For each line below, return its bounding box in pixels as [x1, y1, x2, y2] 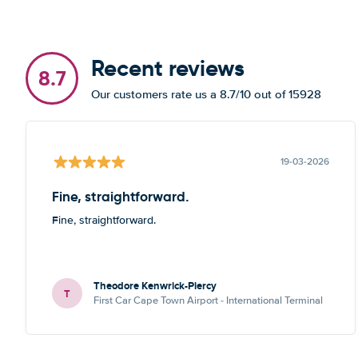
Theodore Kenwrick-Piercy [93, 278, 217, 293]
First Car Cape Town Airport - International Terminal [93, 294, 323, 307]
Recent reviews [91, 54, 245, 82]
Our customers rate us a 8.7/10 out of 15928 [91, 87, 321, 101]
